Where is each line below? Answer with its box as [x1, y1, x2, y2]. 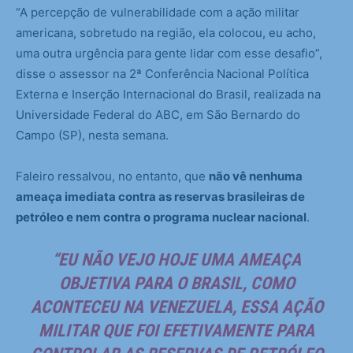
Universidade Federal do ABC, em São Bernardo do [16, 107, 300, 123]
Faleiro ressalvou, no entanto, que [16, 169, 209, 184]
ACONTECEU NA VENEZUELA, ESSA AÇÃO [30, 297, 323, 318]
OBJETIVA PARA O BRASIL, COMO [58, 273, 295, 294]
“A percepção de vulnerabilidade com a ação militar [16, 5, 299, 20]
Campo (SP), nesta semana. [16, 128, 169, 143]
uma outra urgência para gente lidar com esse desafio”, [16, 46, 322, 61]
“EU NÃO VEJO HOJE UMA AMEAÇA [52, 250, 301, 270]
